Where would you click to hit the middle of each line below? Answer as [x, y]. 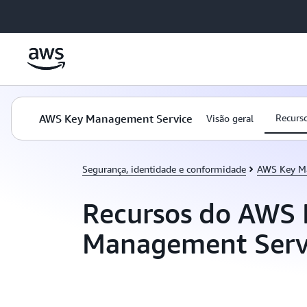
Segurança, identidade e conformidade [164, 169]
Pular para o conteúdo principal [74, 14]
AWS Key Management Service [116, 119]
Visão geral [230, 118]
